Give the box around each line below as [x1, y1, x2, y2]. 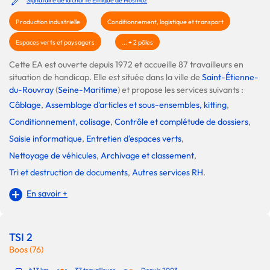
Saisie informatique [9, 133, 82, 144]
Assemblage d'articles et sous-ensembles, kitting [45, 99, 227, 110]
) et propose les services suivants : [118, 84, 243, 95]
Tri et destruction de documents [9, 166, 128, 178]
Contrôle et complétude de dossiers [115, 116, 248, 127]
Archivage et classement [101, 149, 194, 161]
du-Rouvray [9, 84, 54, 95]
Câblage [9, 99, 41, 110]
